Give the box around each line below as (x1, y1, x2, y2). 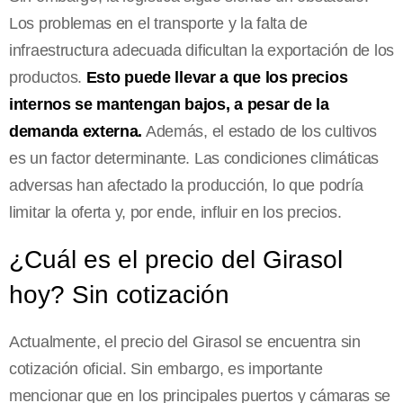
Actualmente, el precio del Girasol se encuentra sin (9, 333, 361, 352)
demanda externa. (9, 122, 143, 141)
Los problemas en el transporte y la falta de (9, 14, 308, 33)
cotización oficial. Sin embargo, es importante (9, 360, 323, 379)
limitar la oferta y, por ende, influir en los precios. (9, 203, 342, 222)
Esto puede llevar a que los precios (85, 68, 348, 87)
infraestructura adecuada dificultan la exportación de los (9, 41, 394, 60)
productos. (9, 68, 86, 87)
